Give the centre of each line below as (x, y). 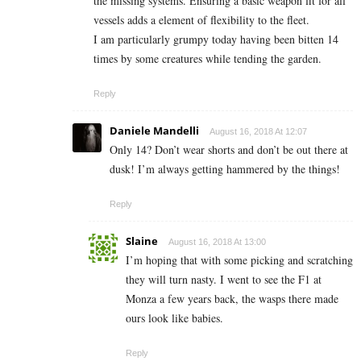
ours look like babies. (174, 318)
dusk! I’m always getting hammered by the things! (225, 169)
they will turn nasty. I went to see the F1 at (224, 280)
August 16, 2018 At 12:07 (258, 132)
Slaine (142, 241)
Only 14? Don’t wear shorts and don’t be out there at (229, 150)
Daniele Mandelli (154, 131)
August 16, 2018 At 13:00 (217, 242)
